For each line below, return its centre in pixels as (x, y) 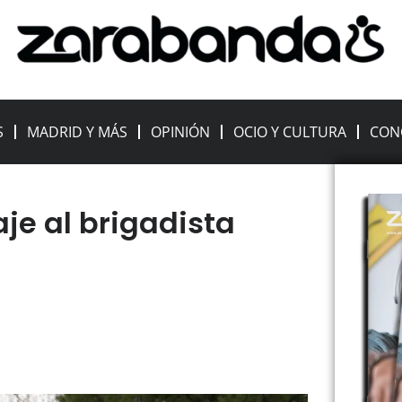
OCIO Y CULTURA (290, 132)
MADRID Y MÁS (78, 132)
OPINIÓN (181, 132)
